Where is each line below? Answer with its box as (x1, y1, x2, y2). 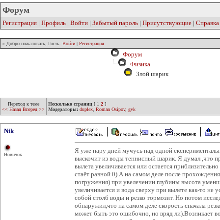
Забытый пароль (92, 19, 138, 27)
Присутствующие (142, 19, 192, 27)
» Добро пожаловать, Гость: (2, 41, 62, 46)
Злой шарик (133, 70, 168, 78)
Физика (130, 60, 150, 68)
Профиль (41, 19, 66, 27)
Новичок (4, 152, 22, 157)
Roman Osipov (96, 107, 125, 112)
